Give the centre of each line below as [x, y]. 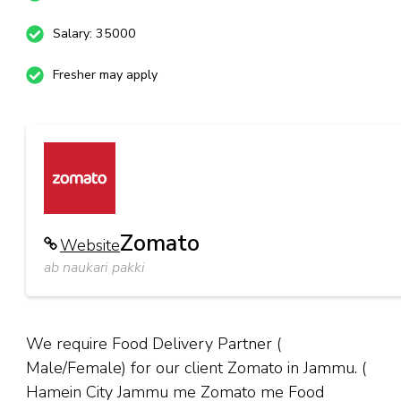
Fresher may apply [105, 75]
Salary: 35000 [94, 34]
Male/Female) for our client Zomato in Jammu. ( [196, 368]
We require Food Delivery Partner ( [154, 344]
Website [90, 245]
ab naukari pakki [94, 268]
